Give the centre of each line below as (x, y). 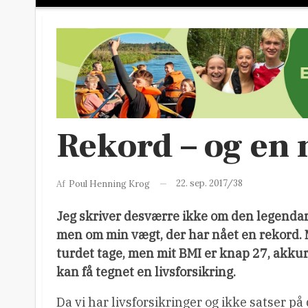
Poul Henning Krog (109, 184)
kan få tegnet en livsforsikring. (146, 272)
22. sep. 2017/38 (209, 183)
